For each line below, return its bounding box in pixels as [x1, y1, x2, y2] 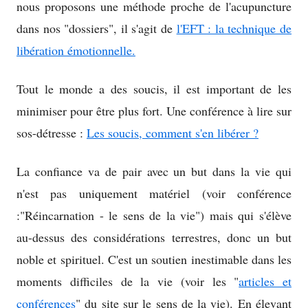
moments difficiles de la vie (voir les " [16, 273, 239, 290]
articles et [239, 273, 291, 290]
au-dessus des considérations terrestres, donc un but [16, 229, 291, 246]
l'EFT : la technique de [176, 20, 292, 37]
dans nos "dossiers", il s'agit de [16, 20, 177, 37]
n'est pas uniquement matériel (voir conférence [16, 185, 291, 202]
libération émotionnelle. [16, 42, 135, 59]
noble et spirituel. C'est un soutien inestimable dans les [16, 251, 291, 268]
